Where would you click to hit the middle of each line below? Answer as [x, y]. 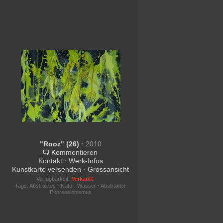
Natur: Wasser [79, 186]
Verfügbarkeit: [53, 179]
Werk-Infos [86, 161]
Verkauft [82, 179]
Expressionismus [70, 192]
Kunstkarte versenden [47, 169]
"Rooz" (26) [60, 144]
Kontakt [50, 161]
